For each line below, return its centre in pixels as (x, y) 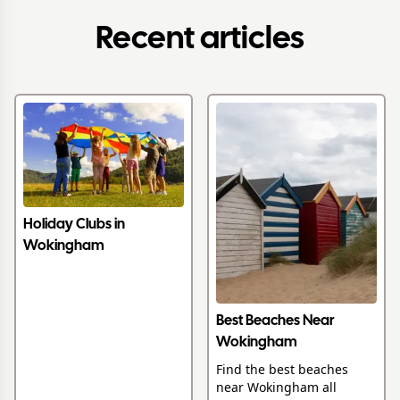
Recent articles (200, 40)
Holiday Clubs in (74, 225)
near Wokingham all (276, 387)
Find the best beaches (282, 369)
